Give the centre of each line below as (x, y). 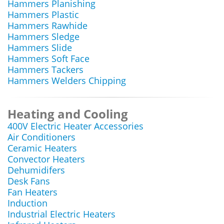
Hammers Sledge (43, 36)
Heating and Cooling (68, 114)
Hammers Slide (40, 47)
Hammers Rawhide (47, 25)
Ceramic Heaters (42, 148)
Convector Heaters (46, 159)
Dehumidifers (36, 170)
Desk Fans (29, 181)
